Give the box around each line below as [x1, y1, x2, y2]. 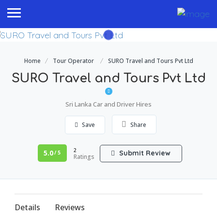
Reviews [55, 201, 85, 213]
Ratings [73, 152, 94, 161]
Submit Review [117, 148, 170, 157]
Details [15, 201, 40, 213]
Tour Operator [52, 56, 94, 65]
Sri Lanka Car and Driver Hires [65, 99, 152, 108]
